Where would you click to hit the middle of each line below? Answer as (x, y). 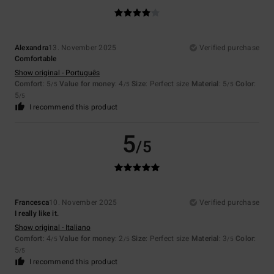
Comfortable (36, 59)
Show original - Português (57, 73)
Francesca (32, 203)
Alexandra (32, 48)
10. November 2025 (83, 203)
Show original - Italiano (53, 228)
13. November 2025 (83, 48)
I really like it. (37, 214)
